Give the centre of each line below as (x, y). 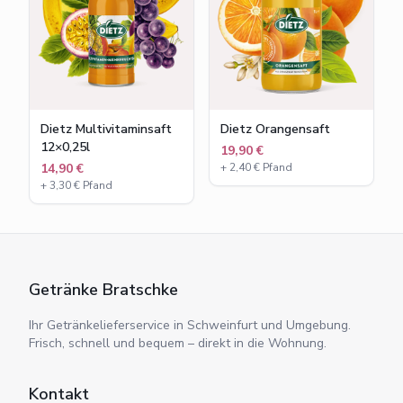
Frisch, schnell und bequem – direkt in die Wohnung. (178, 343)
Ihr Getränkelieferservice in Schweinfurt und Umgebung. (190, 325)
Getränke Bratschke (103, 290)
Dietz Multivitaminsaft (106, 129)
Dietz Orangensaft (275, 129)
